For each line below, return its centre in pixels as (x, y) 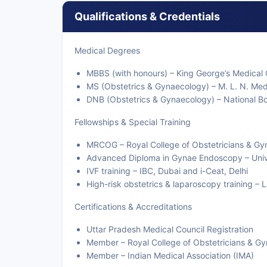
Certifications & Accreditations (133, 207)
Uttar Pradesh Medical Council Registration (170, 229)
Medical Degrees (107, 50)
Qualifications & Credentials (147, 16)
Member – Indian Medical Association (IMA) (170, 255)
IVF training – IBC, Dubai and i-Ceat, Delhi (167, 171)
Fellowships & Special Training (133, 122)
